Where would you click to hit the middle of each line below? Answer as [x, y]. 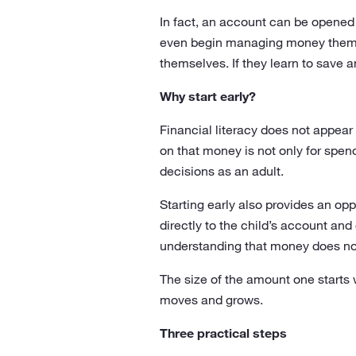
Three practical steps [223, 333]
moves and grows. [211, 300]
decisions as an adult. [221, 171]
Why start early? [207, 96]
